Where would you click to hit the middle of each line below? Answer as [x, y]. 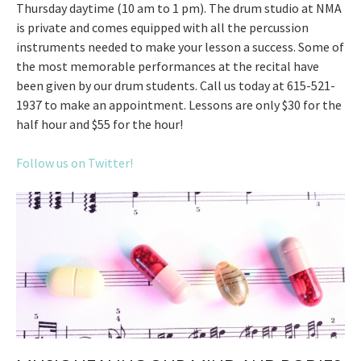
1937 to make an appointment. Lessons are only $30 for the [179, 104]
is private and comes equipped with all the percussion [162, 27]
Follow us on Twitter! [75, 162]
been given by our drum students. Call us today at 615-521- [176, 85]
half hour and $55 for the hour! [100, 124]
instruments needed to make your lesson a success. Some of [180, 46]
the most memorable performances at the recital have [168, 66]
